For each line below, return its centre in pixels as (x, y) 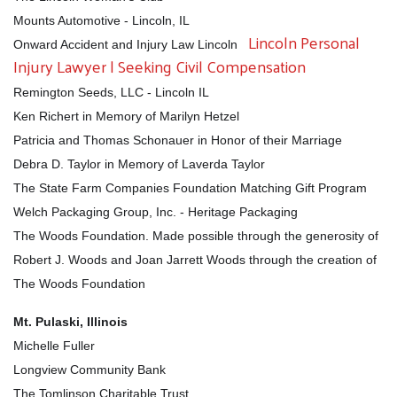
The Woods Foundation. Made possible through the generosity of (196, 235)
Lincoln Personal (304, 42)
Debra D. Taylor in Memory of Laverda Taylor (139, 163)
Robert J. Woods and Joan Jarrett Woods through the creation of (195, 259)
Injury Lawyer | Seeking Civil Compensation (160, 66)
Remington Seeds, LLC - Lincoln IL (111, 92)
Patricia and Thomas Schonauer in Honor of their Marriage (178, 140)
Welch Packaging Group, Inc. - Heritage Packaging (157, 211)
